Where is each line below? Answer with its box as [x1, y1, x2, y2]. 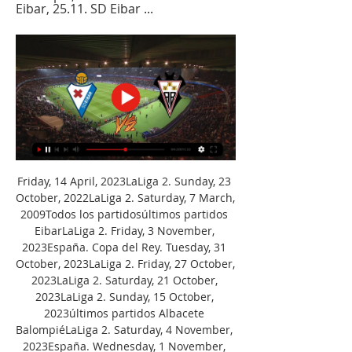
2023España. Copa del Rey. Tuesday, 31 [22, 239, 226, 255]
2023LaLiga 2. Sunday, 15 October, [35, 288, 214, 304]
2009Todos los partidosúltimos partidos [20, 206, 228, 222]
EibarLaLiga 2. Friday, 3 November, [34, 222, 214, 238]
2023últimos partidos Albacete [44, 305, 204, 321]
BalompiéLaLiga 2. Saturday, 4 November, [16, 321, 233, 337]
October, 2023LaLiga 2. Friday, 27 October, [16, 255, 235, 271]
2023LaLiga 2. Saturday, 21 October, [31, 272, 218, 288]
